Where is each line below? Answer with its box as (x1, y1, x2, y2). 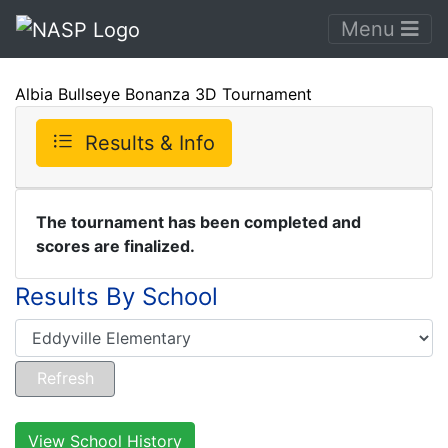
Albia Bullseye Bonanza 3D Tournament (15, 83, 312, 104)
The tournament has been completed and (36, 211, 361, 232)
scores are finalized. (36, 235, 195, 256)
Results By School (15, 281, 218, 311)
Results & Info (85, 130, 215, 155)
